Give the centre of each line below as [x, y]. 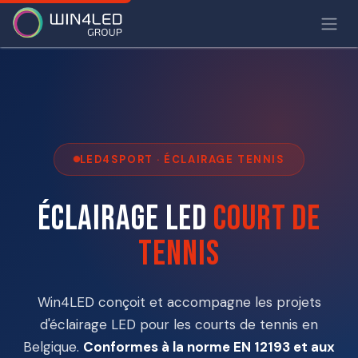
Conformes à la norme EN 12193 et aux [209, 346]
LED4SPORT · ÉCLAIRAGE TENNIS [182, 159]
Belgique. [53, 346]
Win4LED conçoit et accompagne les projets [179, 302]
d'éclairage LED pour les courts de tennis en [179, 324]
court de [267, 218]
